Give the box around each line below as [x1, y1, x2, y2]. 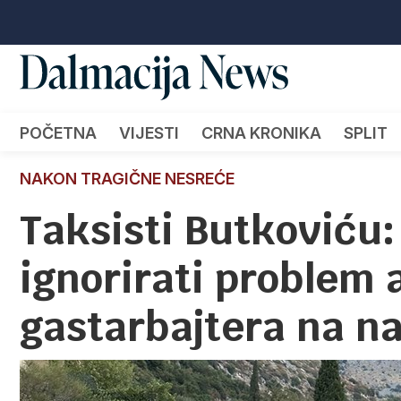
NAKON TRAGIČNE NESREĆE [20, 168, 235, 188]
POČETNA [20, 123, 97, 142]
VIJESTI [119, 123, 179, 142]
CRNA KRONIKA [201, 123, 321, 142]
